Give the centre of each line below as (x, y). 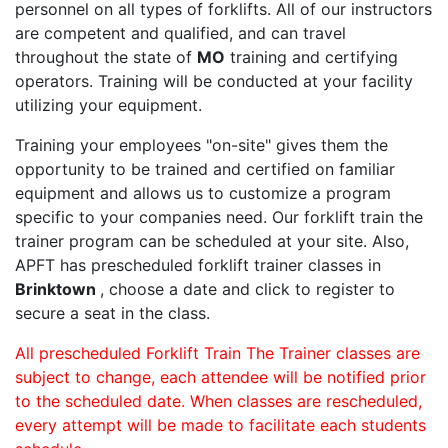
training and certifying (311, 57)
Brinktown (57, 289)
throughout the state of (106, 57)
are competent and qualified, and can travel (180, 33)
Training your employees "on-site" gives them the (201, 145)
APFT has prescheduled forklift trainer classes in (198, 265)
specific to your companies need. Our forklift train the (219, 217)
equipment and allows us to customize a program (203, 193)
